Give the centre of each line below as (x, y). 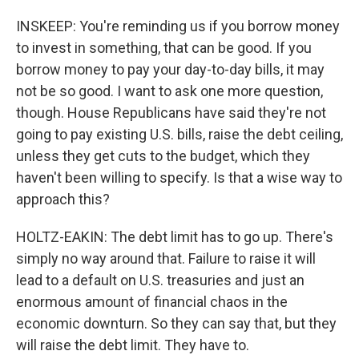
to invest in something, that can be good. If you (164, 48)
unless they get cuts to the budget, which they (163, 156)
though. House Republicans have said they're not (171, 113)
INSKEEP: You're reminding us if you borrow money (178, 26)
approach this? (63, 199)
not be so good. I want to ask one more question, (169, 91)
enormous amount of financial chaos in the (152, 302)
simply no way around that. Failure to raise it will (166, 258)
